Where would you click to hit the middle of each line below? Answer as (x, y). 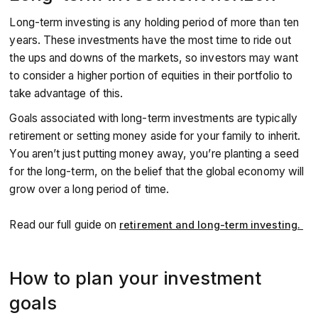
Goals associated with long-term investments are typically (153, 118)
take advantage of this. (68, 93)
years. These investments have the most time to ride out (150, 40)
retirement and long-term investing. (212, 225)
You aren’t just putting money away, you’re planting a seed (154, 154)
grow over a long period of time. (91, 189)
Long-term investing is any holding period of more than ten (154, 22)
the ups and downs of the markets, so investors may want (154, 58)
